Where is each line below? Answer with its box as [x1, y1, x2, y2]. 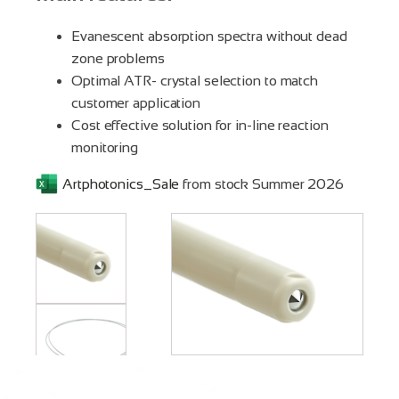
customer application [71, 94, 201, 110]
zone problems [71, 50, 165, 66]
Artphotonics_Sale [62, 175, 180, 191]
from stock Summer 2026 [179, 175, 345, 191]
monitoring [71, 139, 139, 155]
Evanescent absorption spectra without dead [71, 28, 347, 44]
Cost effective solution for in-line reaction [71, 117, 329, 133]
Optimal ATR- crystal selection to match [71, 72, 319, 88]
